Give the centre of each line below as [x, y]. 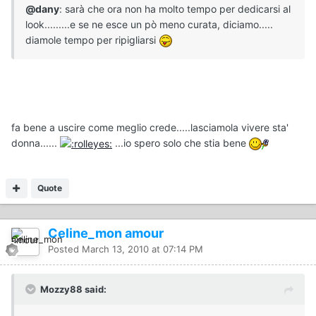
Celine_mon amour [106, 233]
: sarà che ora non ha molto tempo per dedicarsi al [175, 8]
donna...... [36, 143]
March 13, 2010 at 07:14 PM [142, 249]
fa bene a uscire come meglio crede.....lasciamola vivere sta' [150, 128]
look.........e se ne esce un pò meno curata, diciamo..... [149, 24]
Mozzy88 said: [73, 290]
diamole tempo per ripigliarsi [92, 39]
